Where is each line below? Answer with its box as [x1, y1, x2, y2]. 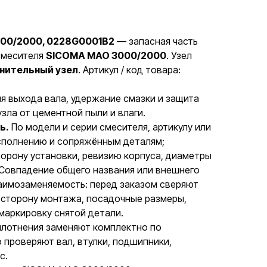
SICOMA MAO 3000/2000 [46, 49, 166, 61]
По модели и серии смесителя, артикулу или [9, 121, 211, 133]
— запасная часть [114, 35, 198, 47]
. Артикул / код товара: [78, 64, 181, 76]
